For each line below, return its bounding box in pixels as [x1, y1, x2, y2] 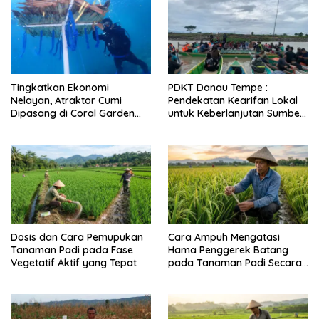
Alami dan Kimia [168, 268, 245, 282]
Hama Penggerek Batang [168, 243, 288, 256]
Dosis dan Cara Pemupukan [11, 230, 143, 244]
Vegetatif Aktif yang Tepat [11, 256, 137, 269]
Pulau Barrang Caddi [11, 119, 110, 132]
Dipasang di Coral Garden [11, 106, 135, 120]
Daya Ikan [168, 119, 216, 132]
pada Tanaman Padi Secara [168, 256, 302, 269]
